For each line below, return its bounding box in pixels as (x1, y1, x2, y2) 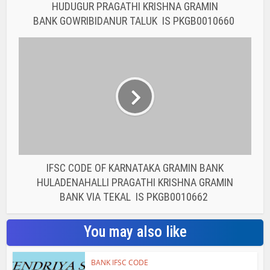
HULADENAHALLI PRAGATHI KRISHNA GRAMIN (37, 176, 233, 189)
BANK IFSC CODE (91, 257, 149, 268)
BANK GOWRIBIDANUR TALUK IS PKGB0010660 (33, 14, 237, 28)
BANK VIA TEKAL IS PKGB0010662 (60, 190, 210, 204)
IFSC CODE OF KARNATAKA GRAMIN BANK (46, 162, 224, 175)
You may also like (83, 223, 187, 241)
